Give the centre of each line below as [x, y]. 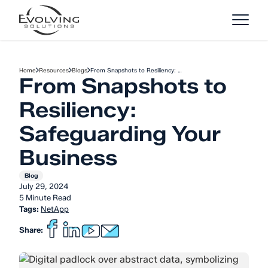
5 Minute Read [45, 198]
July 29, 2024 [44, 186]
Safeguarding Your [120, 134]
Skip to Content [45, 16]
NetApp [55, 209]
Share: [31, 229]
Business [68, 158]
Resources [54, 70]
